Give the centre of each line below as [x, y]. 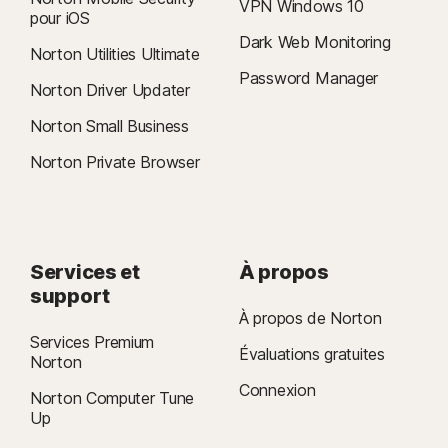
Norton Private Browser [115, 162]
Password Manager [309, 78]
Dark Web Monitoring [315, 42]
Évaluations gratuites [312, 354]
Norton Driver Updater [110, 90]
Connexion [277, 390]
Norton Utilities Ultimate [115, 54]
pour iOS [60, 18]
